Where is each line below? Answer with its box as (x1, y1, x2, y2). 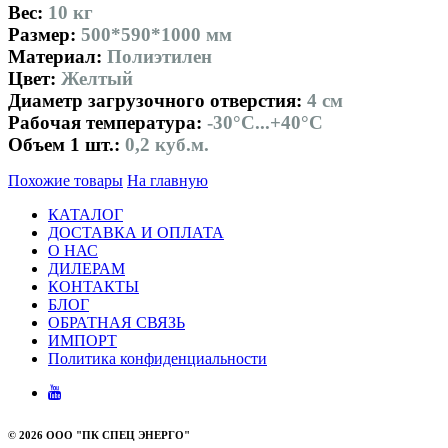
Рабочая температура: (8, 111, 207, 133)
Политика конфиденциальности (48, 349, 267, 367)
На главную (127, 171, 208, 189)
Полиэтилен (107, 45, 212, 67)
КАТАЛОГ (48, 205, 123, 223)
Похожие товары (8, 171, 123, 189)
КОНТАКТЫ (48, 277, 139, 295)
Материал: (8, 45, 107, 67)
